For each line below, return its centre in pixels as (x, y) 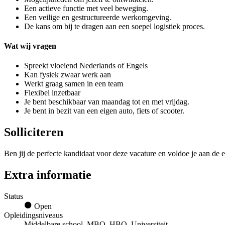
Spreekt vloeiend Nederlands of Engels (86, 66)
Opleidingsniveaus (33, 215)
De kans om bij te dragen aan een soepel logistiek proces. (115, 26)
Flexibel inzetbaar (52, 93)
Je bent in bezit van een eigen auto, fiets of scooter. (104, 111)
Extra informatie (48, 175)
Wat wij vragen (30, 46)
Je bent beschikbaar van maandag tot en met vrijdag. (107, 102)
